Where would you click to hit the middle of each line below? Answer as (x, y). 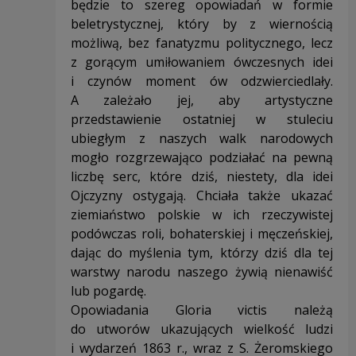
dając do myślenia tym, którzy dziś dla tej (202, 253)
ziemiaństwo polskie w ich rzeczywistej (202, 215)
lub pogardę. (108, 291)
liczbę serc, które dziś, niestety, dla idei (202, 177)
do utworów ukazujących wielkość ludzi (202, 329)
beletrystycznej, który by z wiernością (202, 24)
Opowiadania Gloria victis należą (202, 310)
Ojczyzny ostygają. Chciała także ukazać (202, 196)
